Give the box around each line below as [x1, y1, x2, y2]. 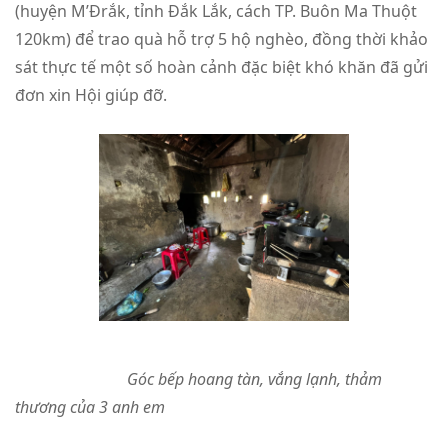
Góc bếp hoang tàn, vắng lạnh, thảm [123, 367, 382, 390]
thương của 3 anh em [15, 395, 165, 418]
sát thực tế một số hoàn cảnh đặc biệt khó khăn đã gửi [15, 55, 428, 78]
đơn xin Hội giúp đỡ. [15, 83, 187, 106]
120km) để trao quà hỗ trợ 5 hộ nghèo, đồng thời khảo [15, 27, 428, 50]
